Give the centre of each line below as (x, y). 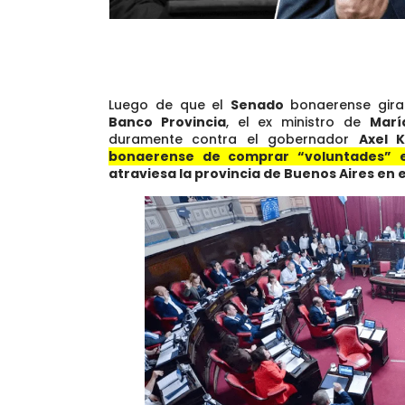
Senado (260, 105)
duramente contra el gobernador (234, 140)
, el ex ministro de (297, 122)
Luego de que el (170, 105)
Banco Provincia (167, 122)
